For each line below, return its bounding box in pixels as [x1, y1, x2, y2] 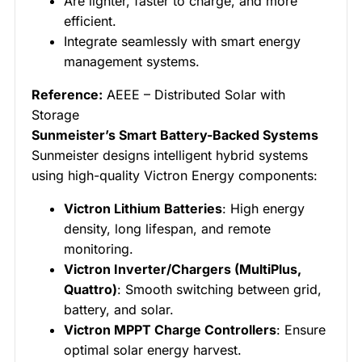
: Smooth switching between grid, [117, 281, 322, 298]
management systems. [64, 53, 200, 70]
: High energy [222, 200, 305, 217]
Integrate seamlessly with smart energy [64, 33, 301, 50]
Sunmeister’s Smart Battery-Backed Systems [32, 127, 318, 144]
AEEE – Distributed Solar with [103, 86, 285, 103]
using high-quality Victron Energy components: [32, 167, 318, 184]
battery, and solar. [64, 301, 174, 318]
